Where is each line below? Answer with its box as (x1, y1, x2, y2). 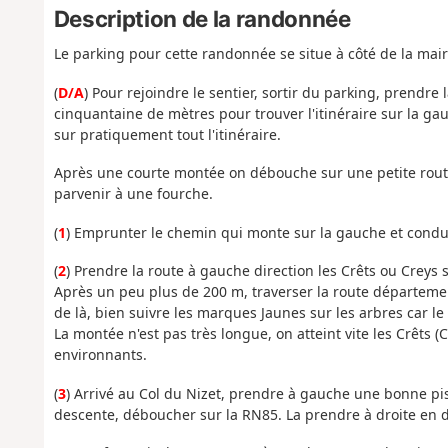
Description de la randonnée (53, 5, 351, 32)
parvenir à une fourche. (53, 184, 213, 204)
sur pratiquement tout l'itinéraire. (53, 124, 281, 144)
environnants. (53, 345, 147, 365)
